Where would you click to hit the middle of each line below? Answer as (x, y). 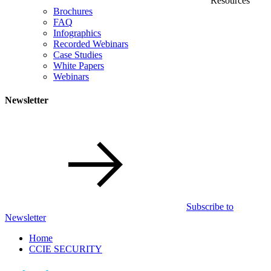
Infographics (77, 33)
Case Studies (78, 55)
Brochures (73, 11)
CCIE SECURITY (66, 249)
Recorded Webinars (91, 44)
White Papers (79, 66)
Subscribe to (210, 206)
